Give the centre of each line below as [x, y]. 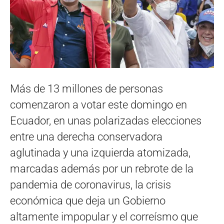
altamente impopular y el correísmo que [104, 216]
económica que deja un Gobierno [88, 200]
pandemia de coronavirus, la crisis [90, 184]
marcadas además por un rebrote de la [102, 168]
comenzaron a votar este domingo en [98, 104]
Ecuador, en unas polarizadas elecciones [106, 120]
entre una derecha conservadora [86, 136]
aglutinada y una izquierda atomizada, [100, 152]
